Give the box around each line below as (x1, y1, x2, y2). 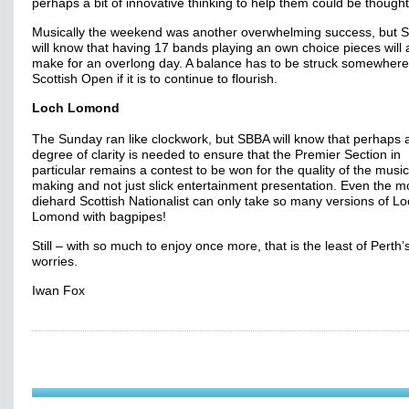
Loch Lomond (32, 101, 120, 115)
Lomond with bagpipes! (32, 210, 166, 224)
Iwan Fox (32, 284, 85, 298)
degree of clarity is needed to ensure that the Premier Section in (32, 148, 401, 162)
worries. (32, 255, 78, 268)
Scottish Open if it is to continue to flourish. (32, 72, 278, 86)
